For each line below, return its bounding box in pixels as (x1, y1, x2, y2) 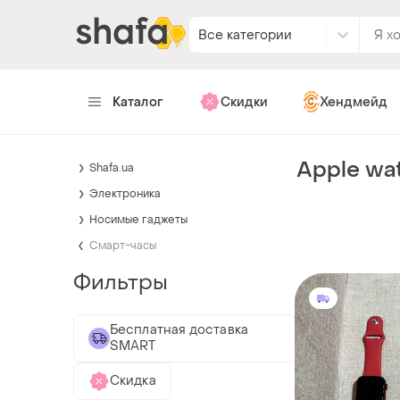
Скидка (110, 371, 156, 389)
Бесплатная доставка (110, 321, 248, 338)
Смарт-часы (89, 237, 156, 253)
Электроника (89, 186, 161, 201)
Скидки (220, 93, 268, 111)
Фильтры (73, 268, 168, 296)
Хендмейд (319, 93, 387, 111)
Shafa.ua (89, 160, 134, 175)
